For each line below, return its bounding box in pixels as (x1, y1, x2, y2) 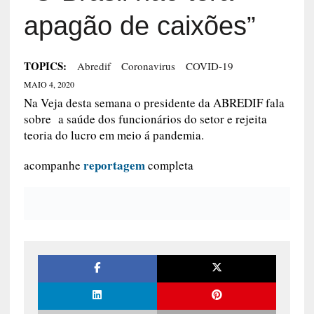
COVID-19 (185, 59, 233, 74)
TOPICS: (23, 58, 67, 74)
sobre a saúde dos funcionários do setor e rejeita (23, 111, 267, 128)
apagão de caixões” (23, 11, 256, 41)
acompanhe (23, 157, 83, 174)
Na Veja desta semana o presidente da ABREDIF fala (23, 95, 285, 111)
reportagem (83, 156, 145, 175)
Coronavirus (121, 59, 175, 74)
